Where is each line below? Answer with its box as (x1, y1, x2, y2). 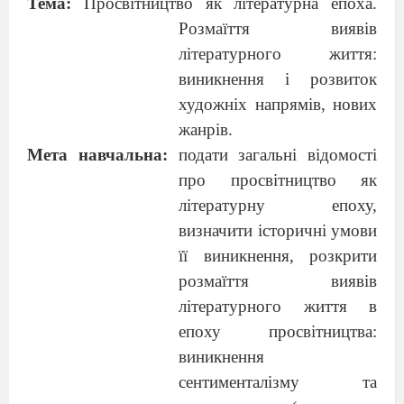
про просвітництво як (179, 170, 377, 189)
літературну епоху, (179, 196, 377, 215)
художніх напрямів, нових (179, 95, 377, 114)
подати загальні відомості (167, 145, 377, 164)
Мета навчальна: (27, 145, 168, 164)
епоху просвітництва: (179, 322, 377, 341)
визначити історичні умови (179, 221, 377, 240)
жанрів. (179, 120, 233, 139)
